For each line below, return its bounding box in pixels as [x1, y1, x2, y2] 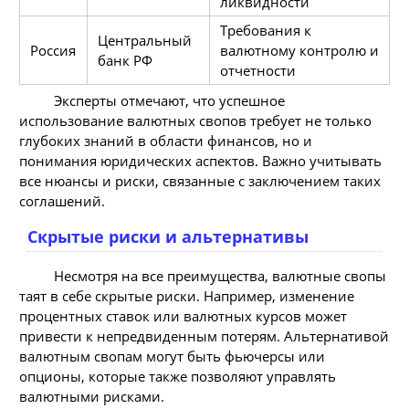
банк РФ [97, 50, 152, 69]
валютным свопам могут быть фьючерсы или [19, 346, 325, 365]
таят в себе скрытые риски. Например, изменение [19, 286, 354, 305]
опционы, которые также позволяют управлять [19, 366, 336, 385]
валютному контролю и [219, 40, 379, 59]
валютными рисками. [19, 386, 164, 405]
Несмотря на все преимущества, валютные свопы [53, 266, 386, 285]
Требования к [219, 20, 311, 39]
